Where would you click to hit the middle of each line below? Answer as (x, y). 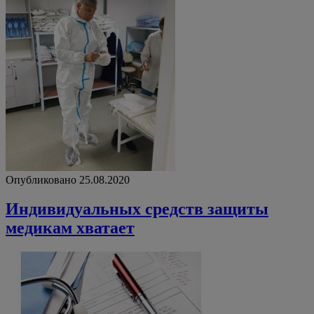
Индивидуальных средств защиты (137, 209)
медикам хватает (70, 228)
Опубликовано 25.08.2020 (68, 179)
